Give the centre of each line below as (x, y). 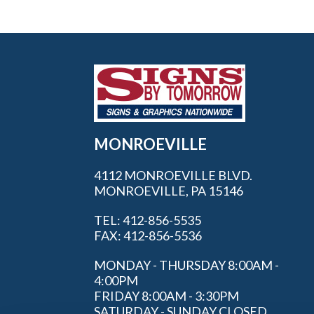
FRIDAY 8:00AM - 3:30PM (167, 296)
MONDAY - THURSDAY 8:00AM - (187, 265)
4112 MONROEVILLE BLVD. (173, 176)
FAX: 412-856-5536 (148, 236)
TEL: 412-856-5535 (148, 220)
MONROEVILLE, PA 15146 (169, 191)
